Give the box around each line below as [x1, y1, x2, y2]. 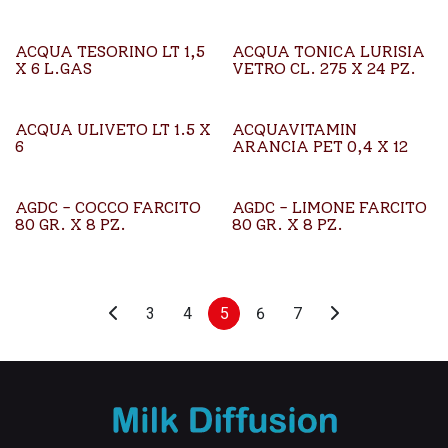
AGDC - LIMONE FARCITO [231, 198, 427, 217]
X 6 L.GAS [15, 59, 92, 78]
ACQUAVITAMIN [231, 120, 357, 139]
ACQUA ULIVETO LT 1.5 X [15, 120, 211, 139]
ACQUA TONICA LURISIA [231, 42, 425, 61]
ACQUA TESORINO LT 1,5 [15, 42, 205, 61]
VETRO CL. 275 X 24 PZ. [231, 59, 416, 78]
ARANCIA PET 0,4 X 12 [231, 137, 408, 156]
